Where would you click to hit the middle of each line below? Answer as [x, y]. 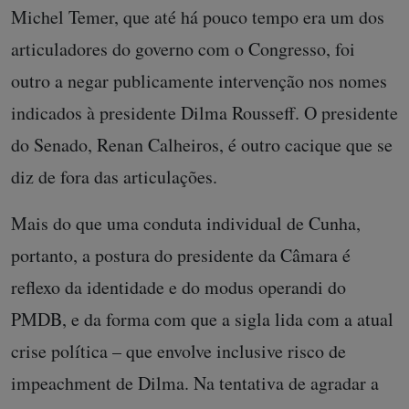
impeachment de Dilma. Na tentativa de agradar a [195, 383]
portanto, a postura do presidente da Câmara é [181, 255]
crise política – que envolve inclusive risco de [178, 351]
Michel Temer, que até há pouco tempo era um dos [198, 16]
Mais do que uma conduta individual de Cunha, [186, 223]
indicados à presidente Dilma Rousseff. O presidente [204, 112]
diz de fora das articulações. [114, 176]
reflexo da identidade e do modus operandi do [178, 287]
